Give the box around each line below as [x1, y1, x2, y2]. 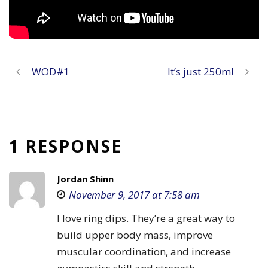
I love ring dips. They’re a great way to [57, 211, 235, 225]
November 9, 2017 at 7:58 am [69, 187, 200, 202]
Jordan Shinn [57, 172, 114, 185]
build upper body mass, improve [57, 227, 213, 242]
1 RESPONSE [9, 134, 122, 157]
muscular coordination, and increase [57, 244, 231, 258]
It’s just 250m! [167, 64, 233, 78]
